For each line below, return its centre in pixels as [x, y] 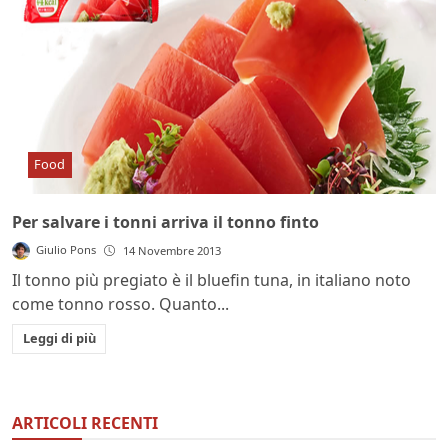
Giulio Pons [66, 249]
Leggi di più [59, 338]
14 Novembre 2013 [172, 250]
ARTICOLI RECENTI [85, 423]
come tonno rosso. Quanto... [120, 303]
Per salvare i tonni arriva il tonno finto [165, 221]
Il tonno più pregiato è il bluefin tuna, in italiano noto [211, 279]
